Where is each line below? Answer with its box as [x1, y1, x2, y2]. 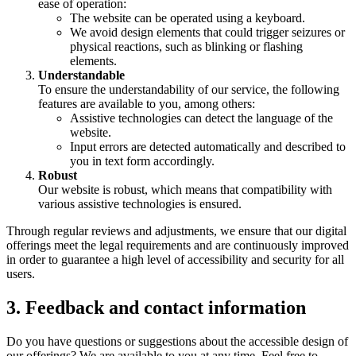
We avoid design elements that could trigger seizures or [70, 25, 345, 40]
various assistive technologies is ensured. [38, 197, 242, 211]
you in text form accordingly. [70, 154, 215, 168]
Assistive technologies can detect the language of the [70, 111, 333, 126]
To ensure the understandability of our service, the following [38, 83, 339, 97]
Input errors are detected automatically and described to [70, 140, 346, 154]
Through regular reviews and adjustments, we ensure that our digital [6, 224, 346, 238]
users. [6, 267, 35, 281]
